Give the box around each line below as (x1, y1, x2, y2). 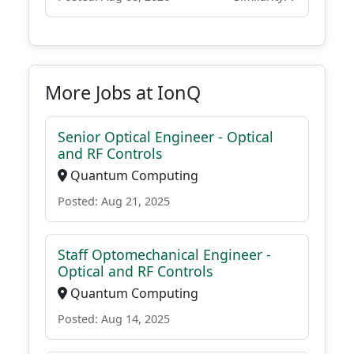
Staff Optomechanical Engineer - (58, 245, 271, 264)
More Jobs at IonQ (45, 80, 201, 105)
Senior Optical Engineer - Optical (58, 127, 273, 146)
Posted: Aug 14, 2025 (58, 311, 170, 326)
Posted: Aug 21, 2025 (58, 194, 170, 209)
